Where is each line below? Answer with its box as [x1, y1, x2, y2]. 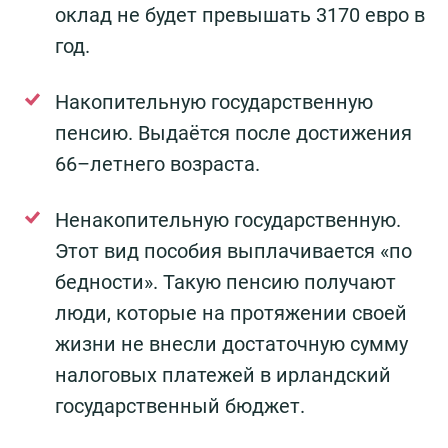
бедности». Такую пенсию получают [55, 270, 396, 295]
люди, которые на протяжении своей [55, 301, 407, 326]
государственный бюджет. [55, 394, 305, 419]
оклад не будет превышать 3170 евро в [55, 3, 425, 28]
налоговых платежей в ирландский [55, 363, 391, 388]
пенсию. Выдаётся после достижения [55, 121, 412, 146]
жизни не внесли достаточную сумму [55, 332, 408, 357]
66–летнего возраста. [55, 152, 260, 177]
